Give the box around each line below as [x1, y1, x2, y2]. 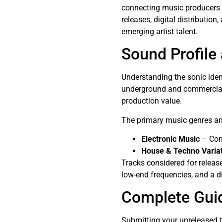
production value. [121, 96, 182, 106]
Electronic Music [141, 134, 200, 144]
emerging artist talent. [121, 26, 198, 36]
